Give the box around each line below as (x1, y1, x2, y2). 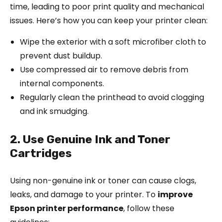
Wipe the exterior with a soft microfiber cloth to (20, 36, 206, 48)
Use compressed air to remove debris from (20, 63, 188, 75)
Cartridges (10, 146, 72, 160)
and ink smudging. (20, 105, 89, 117)
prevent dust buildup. (20, 50, 102, 61)
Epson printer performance (10, 202, 123, 214)
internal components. (20, 77, 104, 89)
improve (158, 188, 193, 200)
